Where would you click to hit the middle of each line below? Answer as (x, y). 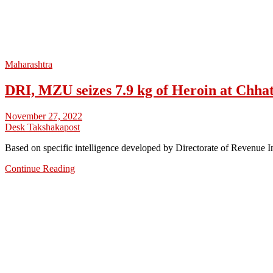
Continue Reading (40, 168)
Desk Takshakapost (42, 127)
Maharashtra (29, 64)
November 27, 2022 (44, 116)
